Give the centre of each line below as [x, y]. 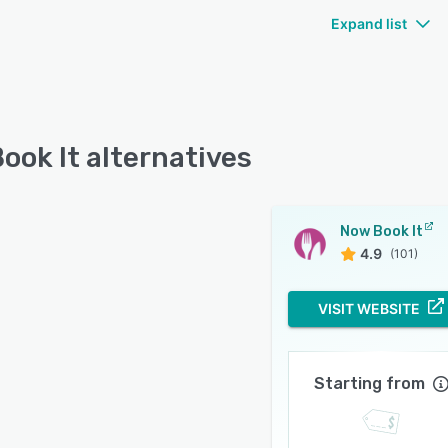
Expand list [369, 24]
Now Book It [381, 232]
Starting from [369, 384]
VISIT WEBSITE [369, 309]
